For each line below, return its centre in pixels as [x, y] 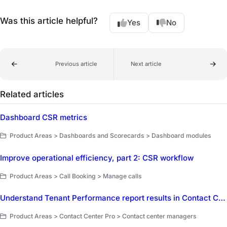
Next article [146, 64]
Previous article [76, 64]
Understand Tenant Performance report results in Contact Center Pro [222, 198]
